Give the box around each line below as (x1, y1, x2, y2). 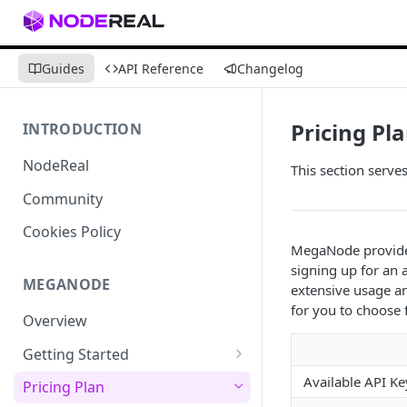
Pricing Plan (23, 377, 104, 398)
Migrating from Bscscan (32, 370, 197, 391)
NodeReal (23, 154, 89, 175)
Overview (23, 311, 87, 332)
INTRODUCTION (23, 119, 142, 139)
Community (23, 188, 103, 209)
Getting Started (23, 343, 129, 364)
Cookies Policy (23, 222, 121, 243)
